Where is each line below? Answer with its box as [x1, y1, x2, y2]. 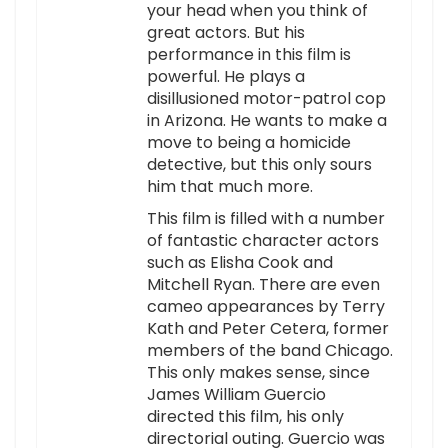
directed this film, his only [147, 405, 344, 429]
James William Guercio [147, 383, 326, 407]
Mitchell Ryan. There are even [147, 273, 380, 297]
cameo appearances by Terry [147, 295, 385, 319]
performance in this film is [147, 43, 351, 67]
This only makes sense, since [147, 361, 370, 385]
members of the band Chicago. [147, 339, 393, 363]
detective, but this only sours [147, 153, 372, 177]
